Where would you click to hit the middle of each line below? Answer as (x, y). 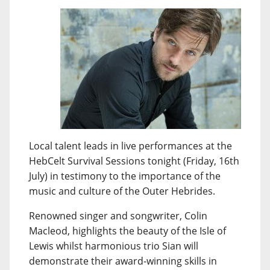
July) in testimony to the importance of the (125, 176)
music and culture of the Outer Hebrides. (122, 191)
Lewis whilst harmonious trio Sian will (114, 246)
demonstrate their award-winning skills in (123, 261)
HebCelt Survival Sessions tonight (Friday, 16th (134, 161)
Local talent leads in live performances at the (130, 146)
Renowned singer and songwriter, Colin (118, 216)
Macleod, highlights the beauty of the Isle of (127, 231)
